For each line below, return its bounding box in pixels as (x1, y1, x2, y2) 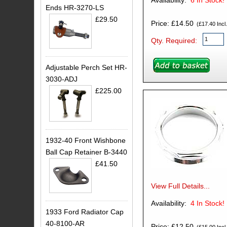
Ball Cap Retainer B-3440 (46, 147, 128, 156)
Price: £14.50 (150, 19, 194, 28)
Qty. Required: (150, 36, 197, 45)
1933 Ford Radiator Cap (46, 208, 124, 216)
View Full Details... (150, 182, 210, 191)
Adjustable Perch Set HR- (46, 63, 128, 71)
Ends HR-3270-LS (46, 4, 104, 12)
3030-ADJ (46, 74, 78, 83)
